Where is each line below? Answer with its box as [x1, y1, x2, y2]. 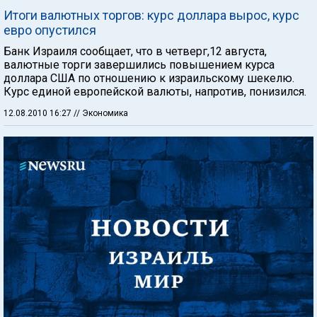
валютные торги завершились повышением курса [4, 57, 275, 71]
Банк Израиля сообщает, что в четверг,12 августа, [4, 44, 267, 58]
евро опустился [4, 22, 96, 38]
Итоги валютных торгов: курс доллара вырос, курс [4, 7, 299, 23]
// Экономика [74, 108, 128, 118]
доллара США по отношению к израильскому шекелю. [4, 71, 294, 85]
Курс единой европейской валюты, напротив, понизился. [4, 84, 306, 98]
